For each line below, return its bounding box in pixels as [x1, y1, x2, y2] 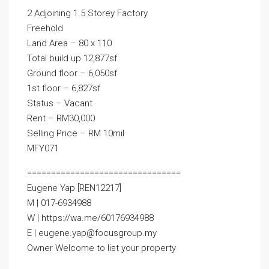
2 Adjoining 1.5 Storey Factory [27, 7, 148, 19]
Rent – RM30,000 [27, 112, 95, 124]
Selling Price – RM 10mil [27, 127, 124, 139]
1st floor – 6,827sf [27, 82, 100, 94]
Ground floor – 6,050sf [27, 67, 117, 79]
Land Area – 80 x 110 [27, 37, 112, 49]
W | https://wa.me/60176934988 [27, 212, 154, 223]
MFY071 [27, 142, 59, 154]
